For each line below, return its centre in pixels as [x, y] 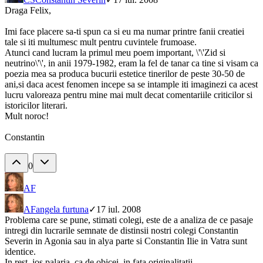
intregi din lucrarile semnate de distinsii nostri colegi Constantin [122, 231]
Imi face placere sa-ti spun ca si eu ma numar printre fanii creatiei [124, 32]
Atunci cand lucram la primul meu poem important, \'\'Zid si [115, 53]
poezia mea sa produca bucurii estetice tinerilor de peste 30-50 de [125, 74]
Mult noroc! [27, 116]
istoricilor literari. [36, 106]
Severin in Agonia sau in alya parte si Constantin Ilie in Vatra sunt [126, 241]
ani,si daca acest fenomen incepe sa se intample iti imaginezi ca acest [131, 85]
